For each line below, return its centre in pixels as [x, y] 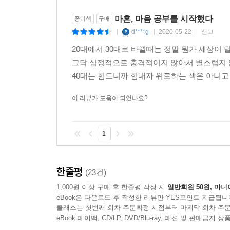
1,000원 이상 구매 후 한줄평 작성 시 [112, 187]
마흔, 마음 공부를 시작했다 [164, 18]
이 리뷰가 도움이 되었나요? [110, 98]
